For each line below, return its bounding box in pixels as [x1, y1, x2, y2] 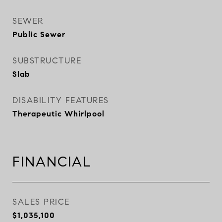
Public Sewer [12, 30, 65, 39]
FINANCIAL [12, 153, 92, 170]
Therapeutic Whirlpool [12, 109, 105, 118]
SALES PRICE [12, 197, 70, 207]
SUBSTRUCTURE [12, 55, 81, 66]
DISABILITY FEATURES [12, 95, 109, 106]
